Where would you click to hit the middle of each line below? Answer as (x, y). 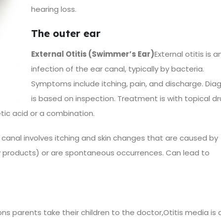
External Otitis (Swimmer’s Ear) (93, 54)
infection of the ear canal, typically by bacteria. (118, 69)
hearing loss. (54, 9)
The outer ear (66, 33)
